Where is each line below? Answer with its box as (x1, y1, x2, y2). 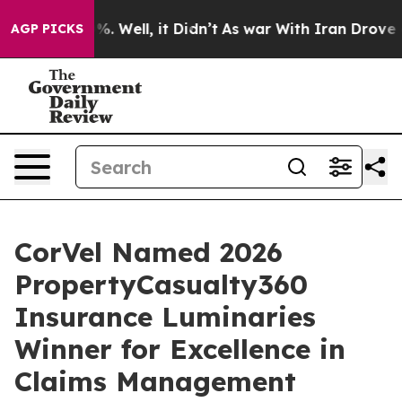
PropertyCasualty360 (14, 267, 308, 301)
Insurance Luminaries (14, 300, 316, 334)
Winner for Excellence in (14, 332, 345, 366)
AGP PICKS (11, 21, 83, 37)
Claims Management (14, 364, 296, 398)
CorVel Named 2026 (14, 235, 283, 269)
